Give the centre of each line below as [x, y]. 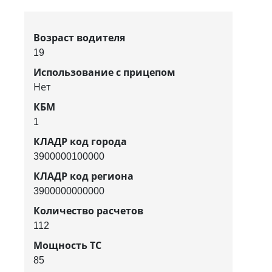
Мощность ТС [67, 245]
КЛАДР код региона [83, 176]
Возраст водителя [79, 37]
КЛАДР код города [80, 141]
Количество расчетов [88, 210]
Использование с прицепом [104, 72]
